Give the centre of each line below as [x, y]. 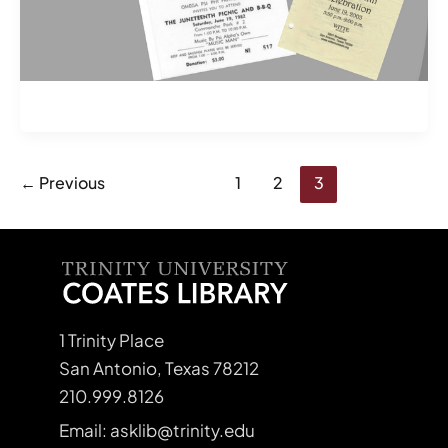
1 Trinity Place [111, 340]
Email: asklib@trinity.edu [157, 430]
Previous [70, 182]
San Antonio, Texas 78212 [159, 368]
